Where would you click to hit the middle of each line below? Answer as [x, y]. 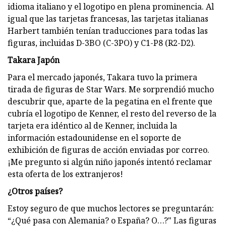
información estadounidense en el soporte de [94, 137]
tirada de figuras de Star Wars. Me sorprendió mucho [111, 89]
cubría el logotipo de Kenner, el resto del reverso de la [112, 113]
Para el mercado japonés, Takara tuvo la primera [102, 77]
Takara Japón [34, 60]
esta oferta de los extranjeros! [65, 174]
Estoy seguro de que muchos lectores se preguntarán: [111, 208]
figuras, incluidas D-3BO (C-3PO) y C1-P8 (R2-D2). [101, 43]
